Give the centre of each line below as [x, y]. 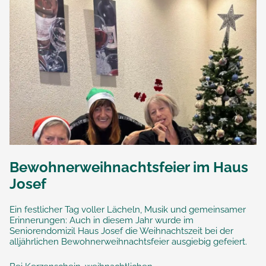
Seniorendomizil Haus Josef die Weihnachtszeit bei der [121, 231]
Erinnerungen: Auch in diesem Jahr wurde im [102, 221]
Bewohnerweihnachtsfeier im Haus [129, 167]
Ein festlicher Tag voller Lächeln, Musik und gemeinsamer [128, 210]
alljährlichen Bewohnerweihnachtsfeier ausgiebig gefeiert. [128, 242]
